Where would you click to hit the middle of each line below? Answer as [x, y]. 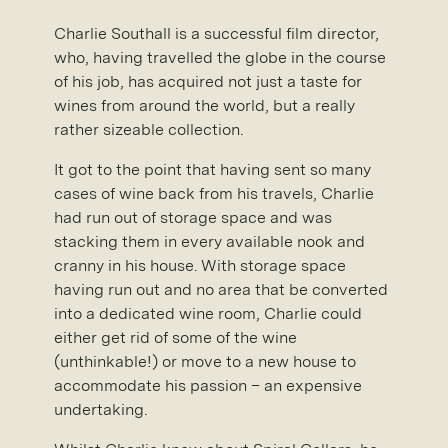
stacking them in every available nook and [209, 241]
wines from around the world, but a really [204, 105]
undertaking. [100, 409]
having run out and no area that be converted [221, 289]
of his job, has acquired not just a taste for [208, 81]
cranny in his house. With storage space [200, 265]
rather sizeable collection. [148, 129]
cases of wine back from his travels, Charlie [214, 193]
